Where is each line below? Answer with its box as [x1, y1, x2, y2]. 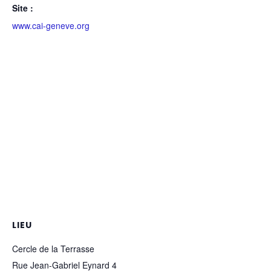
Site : [12, 1, 33, 14]
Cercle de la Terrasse [12, 242, 94, 255]
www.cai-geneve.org [12, 19, 90, 31]
